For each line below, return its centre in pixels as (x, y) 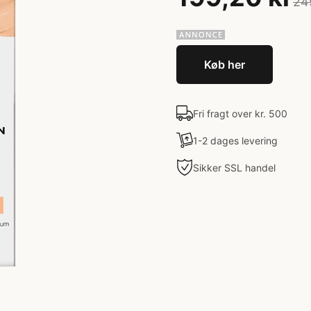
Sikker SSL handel (234, 167)
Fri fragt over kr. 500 (240, 113)
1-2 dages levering (235, 140)
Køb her (225, 65)
